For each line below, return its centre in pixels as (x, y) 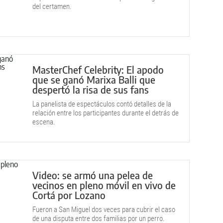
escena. (44, 122)
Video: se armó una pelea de (93, 175)
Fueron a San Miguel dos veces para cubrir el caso (104, 210)
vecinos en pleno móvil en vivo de (104, 185)
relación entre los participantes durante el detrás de (106, 113)
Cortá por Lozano (69, 195)
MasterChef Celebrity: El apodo (98, 69)
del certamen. (52, 6)
